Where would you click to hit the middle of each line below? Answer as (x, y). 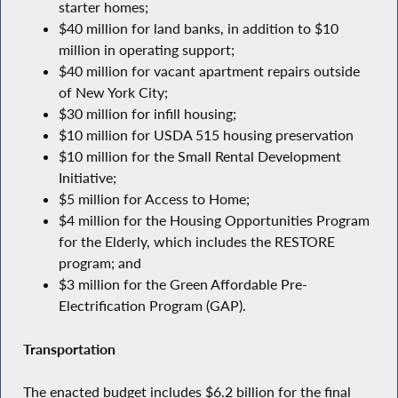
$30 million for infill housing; (147, 113)
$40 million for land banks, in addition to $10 (198, 28)
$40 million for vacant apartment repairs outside (209, 71)
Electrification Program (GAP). (152, 305)
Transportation (69, 349)
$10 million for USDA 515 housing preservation (206, 135)
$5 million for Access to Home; (154, 199)
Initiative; (87, 177)
